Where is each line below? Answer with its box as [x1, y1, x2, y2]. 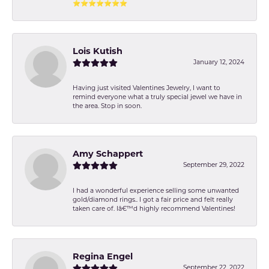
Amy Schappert [73, 150, 143, 159]
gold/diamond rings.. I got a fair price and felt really [73, 196, 233, 204]
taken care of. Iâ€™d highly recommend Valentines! [73, 205, 235, 213]
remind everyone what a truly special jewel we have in [73, 94, 242, 101]
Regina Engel [73, 252, 133, 262]
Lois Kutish [73, 47, 122, 56]
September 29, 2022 [183, 162, 244, 169]
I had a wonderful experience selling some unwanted [73, 187, 239, 195]
